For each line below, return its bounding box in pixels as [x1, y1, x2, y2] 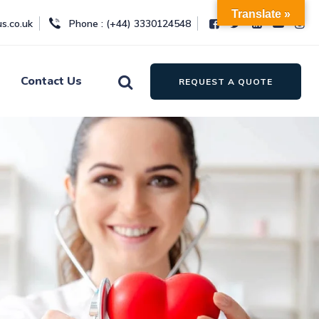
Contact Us [21, 73, 82, 89]
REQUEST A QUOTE [179, 75, 273, 87]
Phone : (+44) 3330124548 [66, 17, 191, 30]
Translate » [231, 8, 291, 20]
